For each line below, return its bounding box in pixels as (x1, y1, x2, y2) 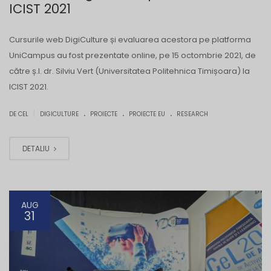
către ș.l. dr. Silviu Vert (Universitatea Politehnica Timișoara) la (9, 65, 250, 77)
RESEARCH (177, 109, 208, 119)
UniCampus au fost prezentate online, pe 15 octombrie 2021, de (9, 50, 256, 62)
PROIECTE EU (129, 109, 165, 119)
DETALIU (22, 143, 51, 154)
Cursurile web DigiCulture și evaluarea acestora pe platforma (9, 34, 251, 46)
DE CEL (9, 109, 30, 119)
